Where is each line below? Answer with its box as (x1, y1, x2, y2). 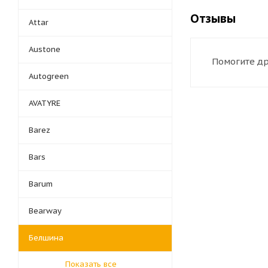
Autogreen (29, 71, 69, 81)
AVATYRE (29, 98, 60, 108)
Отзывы (190, 11, 236, 26)
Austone (29, 44, 60, 54)
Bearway (29, 206, 62, 216)
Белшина (29, 233, 63, 243)
